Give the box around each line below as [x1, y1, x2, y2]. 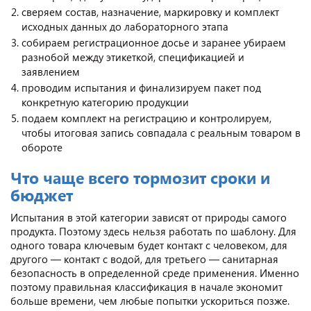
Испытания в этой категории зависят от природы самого [10, 210, 287, 224]
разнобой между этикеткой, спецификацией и [22, 49, 244, 64]
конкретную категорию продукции [22, 94, 189, 109]
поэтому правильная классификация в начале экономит [10, 279, 283, 294]
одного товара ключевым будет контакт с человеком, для [10, 237, 287, 252]
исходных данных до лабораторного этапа [22, 19, 228, 33]
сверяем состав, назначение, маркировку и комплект [22, 4, 279, 19]
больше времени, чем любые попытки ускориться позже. [10, 293, 289, 308]
